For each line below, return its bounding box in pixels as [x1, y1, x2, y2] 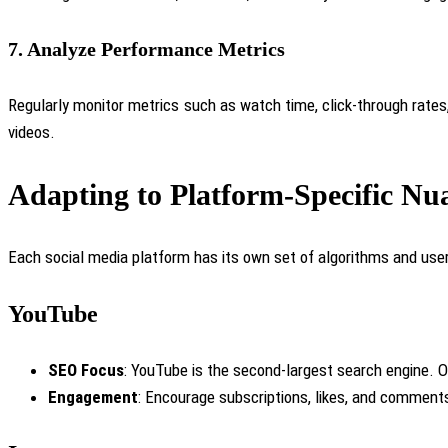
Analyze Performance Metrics [27, 38, 285, 61]
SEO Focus [48, 359, 124, 380]
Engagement [48, 386, 138, 407]
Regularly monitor [8, 94, 125, 115]
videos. [8, 121, 55, 142]
